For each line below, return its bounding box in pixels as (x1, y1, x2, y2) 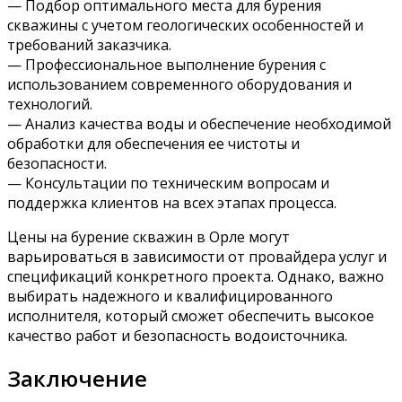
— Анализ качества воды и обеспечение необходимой (7, 114, 391, 135)
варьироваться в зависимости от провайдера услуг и (7, 247, 387, 267)
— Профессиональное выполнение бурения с (7, 55, 326, 75)
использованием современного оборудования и (7, 74, 352, 95)
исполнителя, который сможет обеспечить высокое (7, 306, 374, 327)
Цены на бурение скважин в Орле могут (7, 227, 290, 248)
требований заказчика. (7, 35, 171, 56)
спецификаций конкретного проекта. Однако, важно (7, 267, 384, 287)
